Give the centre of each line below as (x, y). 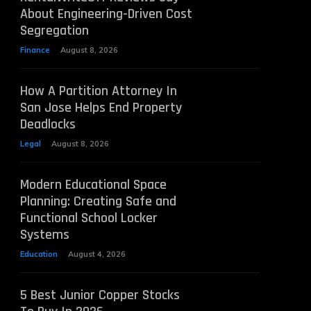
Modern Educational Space (93, 185)
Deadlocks (48, 124)
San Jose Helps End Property (101, 108)
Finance (35, 50)
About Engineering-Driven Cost (106, 14)
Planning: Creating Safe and (98, 201)
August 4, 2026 (96, 254)
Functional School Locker (89, 218)
